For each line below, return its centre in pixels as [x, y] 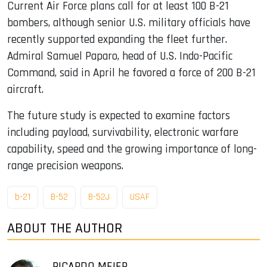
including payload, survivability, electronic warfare [123, 132]
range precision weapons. [65, 166]
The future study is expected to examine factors [119, 116]
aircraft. [25, 89]
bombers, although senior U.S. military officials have [129, 23]
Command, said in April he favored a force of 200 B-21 [131, 73]
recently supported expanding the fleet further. [117, 39]
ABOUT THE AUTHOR [65, 229]
